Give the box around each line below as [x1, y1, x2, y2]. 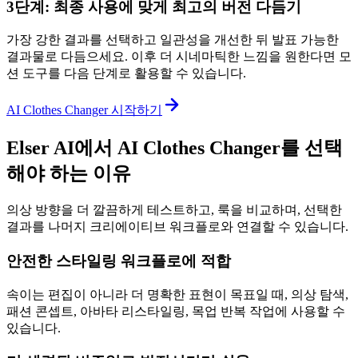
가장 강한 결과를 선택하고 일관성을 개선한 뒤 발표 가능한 [6, 33, 339, 47]
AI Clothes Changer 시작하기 [6, 103, 162, 117]
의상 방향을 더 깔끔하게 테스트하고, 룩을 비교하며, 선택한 [6, 203, 342, 217]
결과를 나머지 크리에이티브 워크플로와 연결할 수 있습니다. [6, 220, 348, 234]
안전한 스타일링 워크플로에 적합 [6, 252, 231, 269]
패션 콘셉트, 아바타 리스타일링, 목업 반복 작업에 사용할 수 [6, 304, 345, 318]
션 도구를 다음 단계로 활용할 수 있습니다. [6, 66, 246, 81]
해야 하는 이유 [6, 163, 131, 185]
